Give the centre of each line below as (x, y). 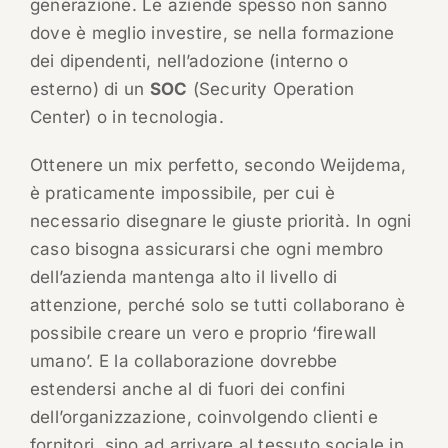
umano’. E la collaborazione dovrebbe (183, 361)
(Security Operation (271, 89)
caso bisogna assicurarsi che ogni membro (206, 249)
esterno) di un (89, 89)
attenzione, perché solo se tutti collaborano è (217, 305)
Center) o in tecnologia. (126, 117)
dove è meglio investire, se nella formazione (212, 33)
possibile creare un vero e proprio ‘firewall (203, 333)
